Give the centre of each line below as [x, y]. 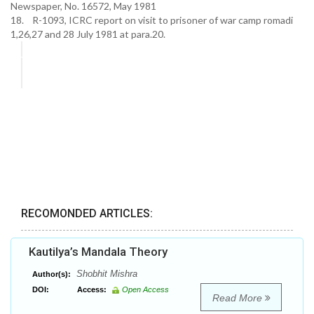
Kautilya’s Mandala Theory [98, 252]
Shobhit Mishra [105, 274]
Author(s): [52, 274]
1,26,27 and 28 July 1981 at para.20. [88, 34]
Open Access [145, 290]
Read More [238, 298]
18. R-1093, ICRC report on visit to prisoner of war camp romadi [152, 20]
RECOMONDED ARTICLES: [87, 214]
